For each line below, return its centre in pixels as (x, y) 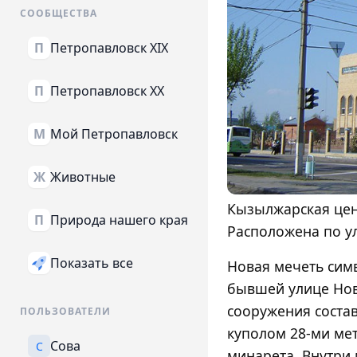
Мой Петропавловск (114, 133)
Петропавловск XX (107, 90)
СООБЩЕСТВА (59, 13)
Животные (83, 177)
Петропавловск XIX (109, 47)
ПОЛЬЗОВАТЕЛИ (65, 311)
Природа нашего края (119, 220)
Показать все (92, 263)
